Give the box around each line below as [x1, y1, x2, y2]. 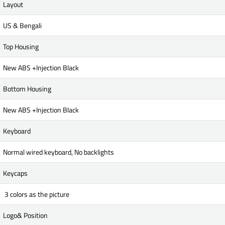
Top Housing [3, 41, 39, 52]
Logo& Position [3, 209, 48, 220]
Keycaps [3, 167, 28, 178]
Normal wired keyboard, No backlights [3, 146, 114, 157]
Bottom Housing [3, 83, 51, 94]
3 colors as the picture [3, 188, 69, 199]
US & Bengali [3, 20, 42, 31]
